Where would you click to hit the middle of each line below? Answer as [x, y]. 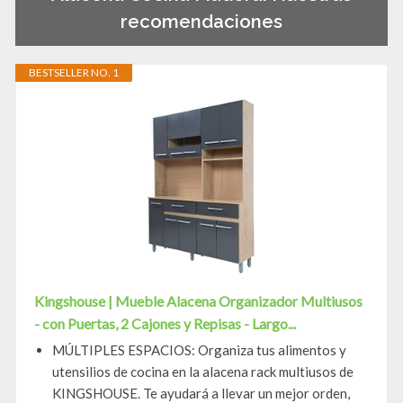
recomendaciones [201, 21]
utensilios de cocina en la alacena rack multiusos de [203, 372]
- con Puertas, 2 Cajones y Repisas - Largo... [165, 324]
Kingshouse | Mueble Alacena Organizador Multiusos [198, 301]
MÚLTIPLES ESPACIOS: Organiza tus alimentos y [199, 350]
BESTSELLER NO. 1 [74, 73]
